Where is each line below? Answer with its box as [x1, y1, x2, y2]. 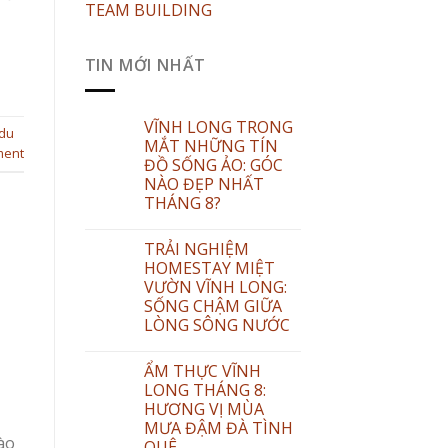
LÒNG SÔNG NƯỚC [143, 313, 290, 336]
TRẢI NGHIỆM [143, 237, 249, 260]
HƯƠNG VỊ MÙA [143, 397, 264, 420]
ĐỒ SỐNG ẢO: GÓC [143, 153, 283, 176]
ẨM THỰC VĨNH [143, 359, 261, 382]
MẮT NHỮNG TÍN [143, 134, 278, 157]
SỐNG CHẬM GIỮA [143, 294, 282, 317]
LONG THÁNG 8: [143, 378, 266, 401]
